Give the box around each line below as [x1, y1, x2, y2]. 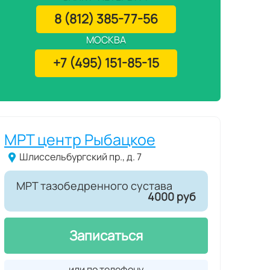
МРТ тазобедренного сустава [16, 178, 172, 193]
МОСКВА [86, 33, 126, 46]
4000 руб [148, 189, 196, 204]
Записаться [69, 227, 143, 245]
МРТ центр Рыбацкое [4, 129, 155, 150]
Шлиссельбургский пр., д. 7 [19, 150, 142, 163]
